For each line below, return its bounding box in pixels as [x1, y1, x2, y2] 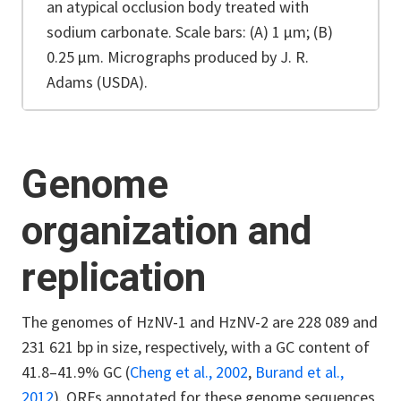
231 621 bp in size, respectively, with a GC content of [21, 337, 370, 357]
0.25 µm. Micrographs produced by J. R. [47, 47, 309, 67]
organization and [21, 208, 311, 254]
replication [21, 254, 206, 301]
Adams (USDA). [47, 72, 148, 92]
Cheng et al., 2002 [130, 362, 248, 382]
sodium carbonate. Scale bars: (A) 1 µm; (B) [47, 21, 333, 42]
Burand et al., [255, 362, 344, 382]
